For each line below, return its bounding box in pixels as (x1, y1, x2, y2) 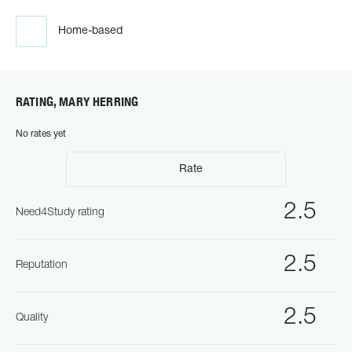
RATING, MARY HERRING (16, 94, 139, 109)
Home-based (58, 26, 123, 36)
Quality (16, 313, 48, 323)
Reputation (16, 260, 68, 270)
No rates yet (16, 130, 66, 138)
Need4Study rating (16, 207, 104, 218)
